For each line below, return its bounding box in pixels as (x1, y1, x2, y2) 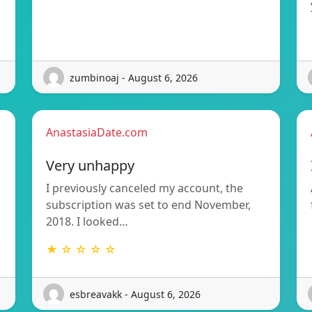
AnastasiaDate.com (46, 125, 148, 141)
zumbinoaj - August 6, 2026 (70, 70, 198, 84)
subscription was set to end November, (46, 197, 251, 213)
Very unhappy (46, 156, 134, 175)
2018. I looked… (46, 214, 128, 230)
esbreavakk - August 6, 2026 (70, 287, 201, 301)
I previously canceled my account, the (46, 180, 243, 196)
